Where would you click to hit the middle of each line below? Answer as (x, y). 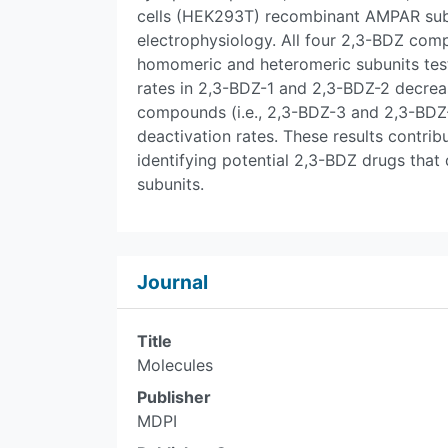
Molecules (175, 365)
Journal (172, 282)
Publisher (174, 397)
